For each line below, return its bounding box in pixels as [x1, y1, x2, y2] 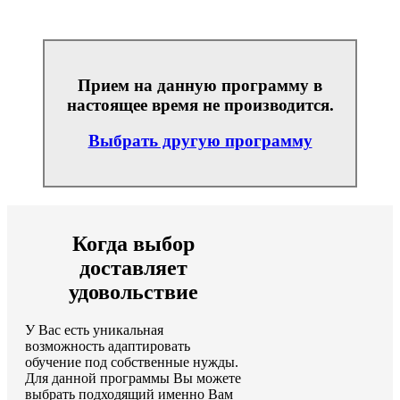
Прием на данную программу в [78, 75, 322, 95]
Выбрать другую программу [87, 131, 312, 151]
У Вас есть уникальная [25, 321, 163, 337]
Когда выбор [71, 232, 195, 256]
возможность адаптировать [25, 337, 190, 354]
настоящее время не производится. [66, 95, 334, 114]
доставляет [79, 256, 187, 280]
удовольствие [68, 280, 198, 304]
